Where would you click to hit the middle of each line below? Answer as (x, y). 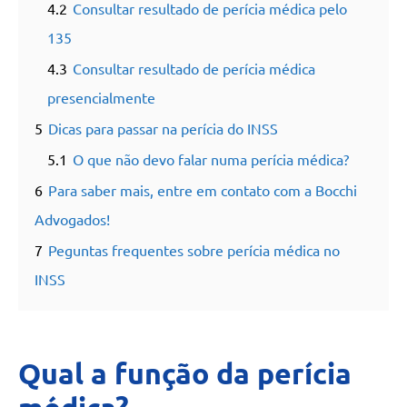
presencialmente (101, 99)
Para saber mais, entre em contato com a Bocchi (203, 191)
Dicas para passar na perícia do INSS (163, 129)
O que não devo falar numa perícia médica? (211, 160)
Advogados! (72, 220)
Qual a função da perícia (185, 374)
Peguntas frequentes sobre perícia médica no (194, 251)
